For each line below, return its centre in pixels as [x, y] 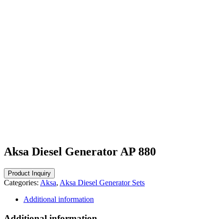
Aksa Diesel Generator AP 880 [80, 152]
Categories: [22, 183]
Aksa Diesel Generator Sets [102, 183]
